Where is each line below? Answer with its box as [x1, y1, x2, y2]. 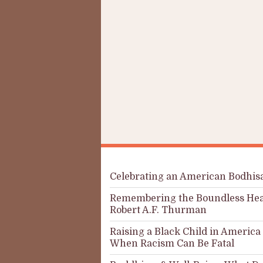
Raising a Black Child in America [110, 227, 261, 237]
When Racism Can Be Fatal [110, 238, 234, 249]
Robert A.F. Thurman [110, 205, 207, 215]
